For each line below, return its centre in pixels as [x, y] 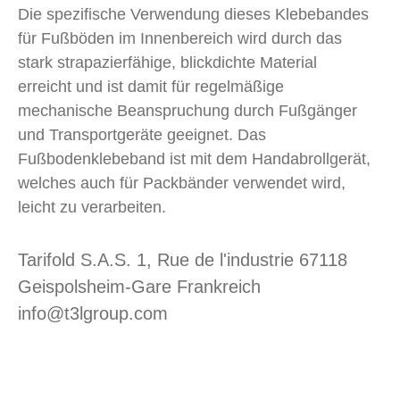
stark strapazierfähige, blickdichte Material [167, 62]
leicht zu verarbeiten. [92, 207]
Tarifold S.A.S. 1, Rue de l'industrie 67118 [183, 260]
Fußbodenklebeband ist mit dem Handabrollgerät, [194, 159]
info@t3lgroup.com [93, 313]
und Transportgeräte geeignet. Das [142, 135]
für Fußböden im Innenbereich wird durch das [180, 38]
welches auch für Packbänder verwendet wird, [182, 183]
